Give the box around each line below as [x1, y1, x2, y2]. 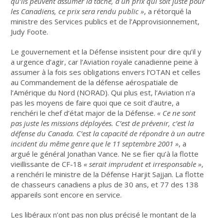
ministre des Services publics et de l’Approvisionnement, [11, 17, 200, 27]
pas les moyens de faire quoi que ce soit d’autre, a [11, 98, 180, 108]
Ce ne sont [163, 108, 196, 118]
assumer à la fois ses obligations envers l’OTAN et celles [11, 67, 201, 77]
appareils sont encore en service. [11, 190, 122, 200]
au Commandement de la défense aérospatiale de [11, 77, 179, 88]
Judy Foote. [11, 27, 49, 37]
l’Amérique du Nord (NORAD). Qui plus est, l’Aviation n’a [11, 88, 196, 98]
